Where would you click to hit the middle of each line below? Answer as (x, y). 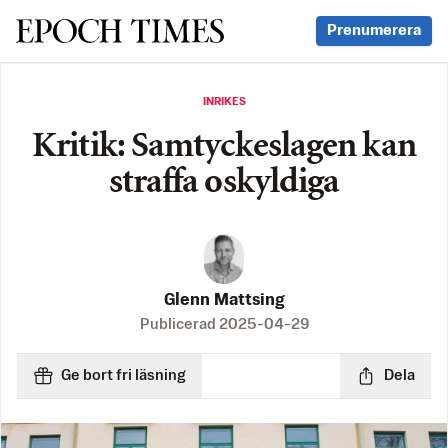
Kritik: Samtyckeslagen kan (224, 147)
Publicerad (179, 325)
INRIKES (224, 102)
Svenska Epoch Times (118, 30)
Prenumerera (374, 30)
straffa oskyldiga (224, 183)
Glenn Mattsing (224, 301)
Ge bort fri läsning (123, 376)
